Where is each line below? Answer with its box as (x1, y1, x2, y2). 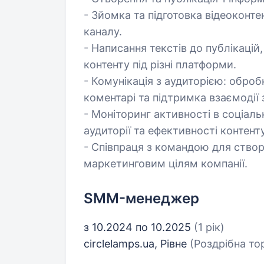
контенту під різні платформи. (84, 58, 236, 71)
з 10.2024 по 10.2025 (84, 221, 194, 233)
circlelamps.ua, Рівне (84, 237, 190, 250)
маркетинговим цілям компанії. (84, 157, 247, 170)
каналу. (84, 25, 122, 38)
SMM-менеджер (84, 190, 199, 207)
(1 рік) (194, 221, 225, 233)
